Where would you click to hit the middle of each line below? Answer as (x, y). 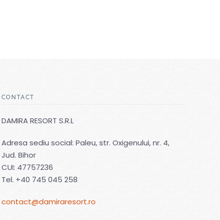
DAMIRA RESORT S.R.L (37, 121)
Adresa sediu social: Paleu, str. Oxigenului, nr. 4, (85, 143)
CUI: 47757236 (27, 167)
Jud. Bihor (18, 155)
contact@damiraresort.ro (48, 202)
